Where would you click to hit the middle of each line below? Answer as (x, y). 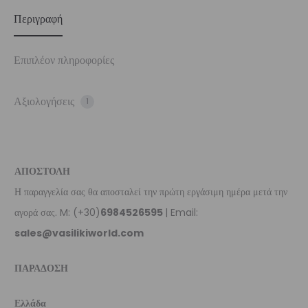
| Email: (181, 212)
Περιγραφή (38, 19)
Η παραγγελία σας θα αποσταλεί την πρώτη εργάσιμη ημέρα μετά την (151, 191)
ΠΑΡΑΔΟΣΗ (41, 268)
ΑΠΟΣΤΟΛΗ (42, 171)
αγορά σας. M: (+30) (57, 212)
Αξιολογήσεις (45, 101)
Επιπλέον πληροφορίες (64, 60)
